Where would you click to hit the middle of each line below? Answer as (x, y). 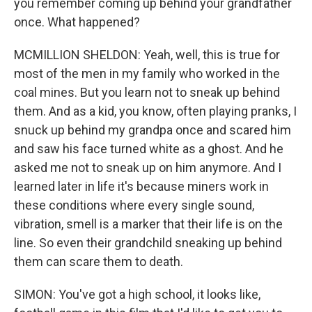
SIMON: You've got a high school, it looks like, (137, 294)
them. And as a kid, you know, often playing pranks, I (155, 111)
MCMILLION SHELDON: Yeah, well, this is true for (147, 55)
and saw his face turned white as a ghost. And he (149, 149)
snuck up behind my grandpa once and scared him (153, 130)
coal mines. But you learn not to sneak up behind (147, 92)
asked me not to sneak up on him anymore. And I (148, 167)
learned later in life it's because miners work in (141, 186)
